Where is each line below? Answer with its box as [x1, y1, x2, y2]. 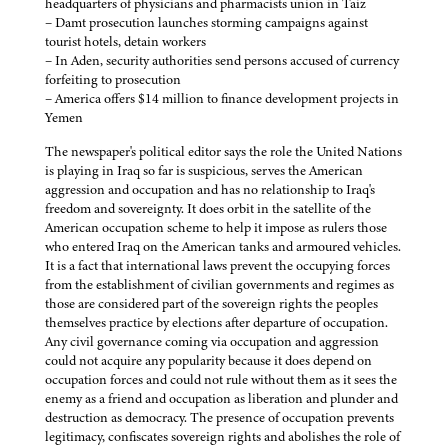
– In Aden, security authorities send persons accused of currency [45, 51, 399, 71]
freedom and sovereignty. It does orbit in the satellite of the [45, 199, 371, 219]
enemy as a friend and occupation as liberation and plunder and [45, 389, 398, 409]
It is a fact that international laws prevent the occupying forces [45, 256, 390, 276]
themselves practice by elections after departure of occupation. [45, 313, 388, 333]
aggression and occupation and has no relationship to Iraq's [45, 180, 375, 200]
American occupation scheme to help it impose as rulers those [45, 218, 387, 238]
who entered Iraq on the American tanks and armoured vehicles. [45, 237, 401, 257]
